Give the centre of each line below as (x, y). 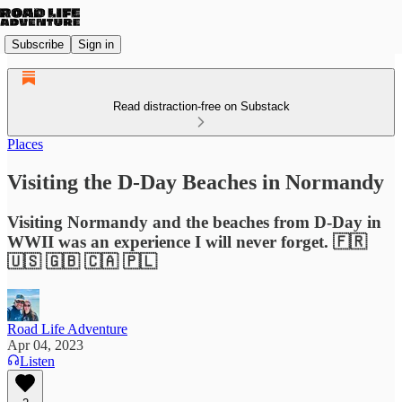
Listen (37, 361)
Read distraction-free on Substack (201, 106)
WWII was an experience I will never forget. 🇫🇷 (187, 241)
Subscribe (38, 44)
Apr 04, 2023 (45, 345)
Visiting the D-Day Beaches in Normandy (196, 182)
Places (25, 144)
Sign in (96, 44)
